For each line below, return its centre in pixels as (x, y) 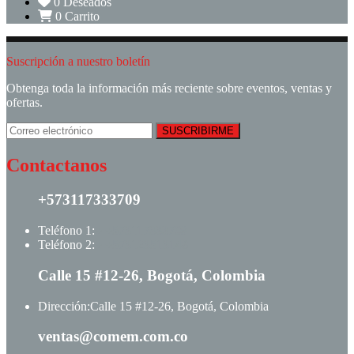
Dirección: (64, 306)
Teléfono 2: (66, 245)
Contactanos (56, 165)
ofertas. (24, 102)
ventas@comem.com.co (113, 337)
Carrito (82, 16)
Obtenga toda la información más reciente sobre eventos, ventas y (169, 88)
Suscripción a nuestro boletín (78, 61)
